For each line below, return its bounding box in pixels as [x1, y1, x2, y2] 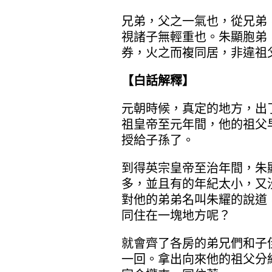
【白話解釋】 [121, 73, 194, 88]
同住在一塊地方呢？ [121, 208, 231, 223]
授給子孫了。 [121, 133, 194, 148]
